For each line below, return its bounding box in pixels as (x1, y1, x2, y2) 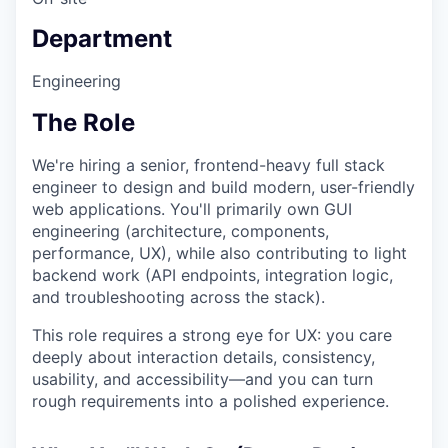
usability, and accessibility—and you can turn (32, 369, 373, 390)
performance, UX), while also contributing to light (32, 243, 407, 264)
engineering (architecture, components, (32, 221, 329, 242)
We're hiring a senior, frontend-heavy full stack (32, 155, 385, 176)
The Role (32, 108, 135, 138)
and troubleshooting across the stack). (32, 287, 325, 308)
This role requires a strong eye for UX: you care (32, 325, 392, 346)
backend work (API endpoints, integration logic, (32, 265, 393, 286)
